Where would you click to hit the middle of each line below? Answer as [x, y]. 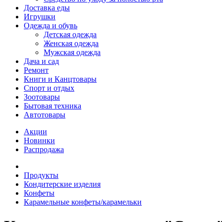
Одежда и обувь [51, 26]
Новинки [39, 140]
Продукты [41, 175]
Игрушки [40, 17]
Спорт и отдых [49, 88]
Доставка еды [47, 8]
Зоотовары [42, 97]
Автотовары [45, 115]
